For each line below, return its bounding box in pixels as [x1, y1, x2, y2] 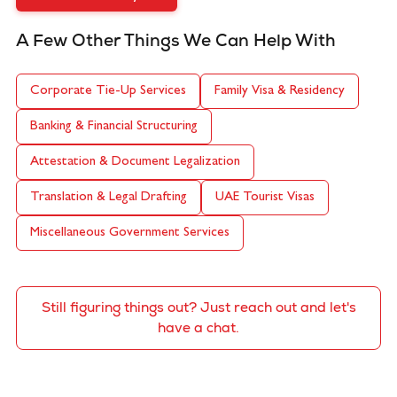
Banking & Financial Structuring [30, 120, 198, 134]
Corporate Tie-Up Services [30, 84, 186, 98]
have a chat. [158, 319, 239, 337]
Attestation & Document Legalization [30, 155, 240, 169]
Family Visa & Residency [214, 84, 345, 98]
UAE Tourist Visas [215, 191, 315, 205]
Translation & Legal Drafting [30, 191, 187, 205]
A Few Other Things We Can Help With [16, 35, 336, 51]
